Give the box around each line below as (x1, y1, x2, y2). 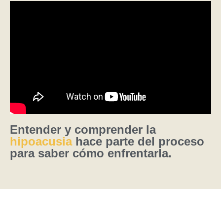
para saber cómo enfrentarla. (10, 147, 175, 160)
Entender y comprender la (10, 123, 156, 137)
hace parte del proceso (75, 135, 204, 148)
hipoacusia (10, 135, 75, 148)
